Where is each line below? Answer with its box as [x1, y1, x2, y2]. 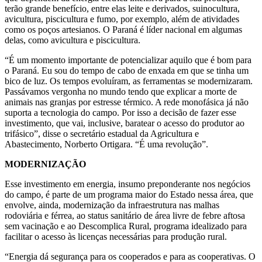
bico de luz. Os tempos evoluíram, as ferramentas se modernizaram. [5, 75, 253, 86]
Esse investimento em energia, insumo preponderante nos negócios [5, 178, 250, 189]
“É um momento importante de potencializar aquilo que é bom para [5, 54, 251, 65]
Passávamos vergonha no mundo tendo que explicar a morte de [5, 86, 237, 96]
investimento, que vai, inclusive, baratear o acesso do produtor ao [5, 118, 244, 128]
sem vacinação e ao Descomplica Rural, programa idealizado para [5, 220, 247, 231]
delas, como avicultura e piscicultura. [5, 35, 140, 45]
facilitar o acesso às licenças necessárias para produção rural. [5, 231, 227, 242]
